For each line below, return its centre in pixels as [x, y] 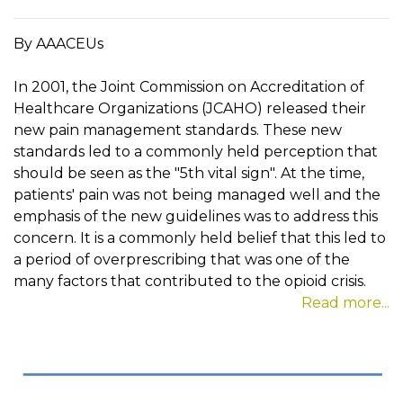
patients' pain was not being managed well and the [197, 195]
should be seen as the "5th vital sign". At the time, [189, 174]
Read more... [345, 303]
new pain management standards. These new [178, 130]
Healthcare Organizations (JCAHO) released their [190, 109]
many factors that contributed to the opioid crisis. [190, 282]
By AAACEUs [58, 44]
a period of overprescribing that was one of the [182, 260]
